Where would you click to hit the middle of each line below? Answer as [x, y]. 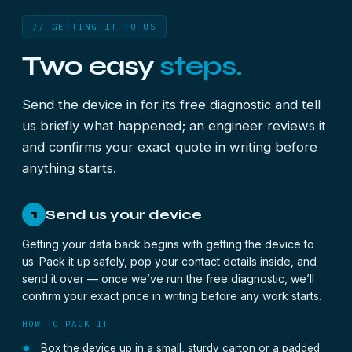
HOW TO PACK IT [66, 324]
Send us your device [124, 214]
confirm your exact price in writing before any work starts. [172, 296]
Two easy [91, 66]
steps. [201, 66]
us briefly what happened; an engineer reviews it [174, 126]
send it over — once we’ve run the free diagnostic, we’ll [168, 279]
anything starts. [69, 168]
